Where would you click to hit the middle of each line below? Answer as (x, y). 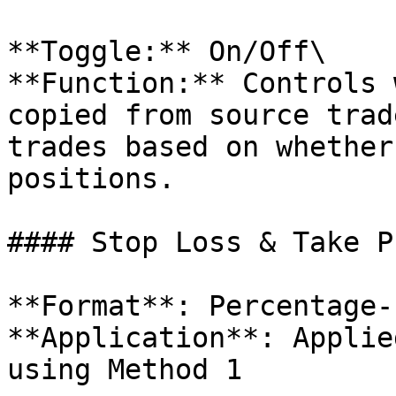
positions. (91, 179)
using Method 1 (125, 369)
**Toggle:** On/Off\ (167, 51)
